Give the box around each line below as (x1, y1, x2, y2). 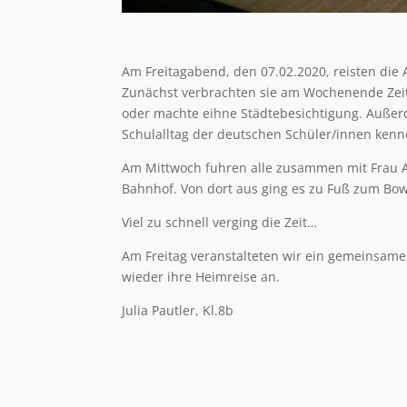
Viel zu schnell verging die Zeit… (122, 213, 318, 232)
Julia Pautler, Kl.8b (122, 302, 234, 320)
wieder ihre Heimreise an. (122, 268, 281, 286)
